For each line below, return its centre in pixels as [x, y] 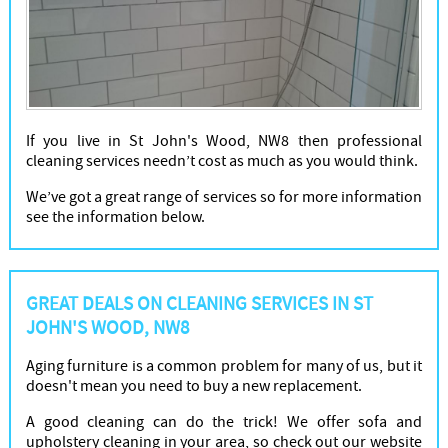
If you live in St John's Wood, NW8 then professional [224, 141]
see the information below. [115, 217]
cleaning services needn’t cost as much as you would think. [221, 161]
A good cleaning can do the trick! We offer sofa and [224, 422]
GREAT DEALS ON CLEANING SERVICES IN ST [199, 304]
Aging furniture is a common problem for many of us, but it [224, 366]
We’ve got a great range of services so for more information [224, 197]
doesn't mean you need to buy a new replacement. [193, 386]
